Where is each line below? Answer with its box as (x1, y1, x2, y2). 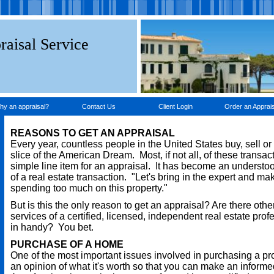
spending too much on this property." (10, 183, 168, 193)
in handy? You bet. (10, 222, 94, 232)
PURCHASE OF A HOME (10, 239, 124, 250)
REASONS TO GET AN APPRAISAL (10, 128, 175, 138)
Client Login (158, 103, 193, 110)
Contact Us (81, 103, 116, 110)
